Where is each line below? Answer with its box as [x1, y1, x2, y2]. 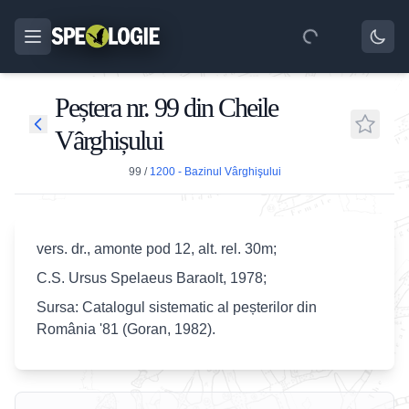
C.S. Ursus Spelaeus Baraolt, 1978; [37, 270, 267, 286]
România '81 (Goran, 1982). [37, 321, 215, 337]
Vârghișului [55, 125, 163, 155]
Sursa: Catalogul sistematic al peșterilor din [37, 299, 317, 315]
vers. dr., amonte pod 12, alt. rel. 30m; [37, 241, 277, 257]
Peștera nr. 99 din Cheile [55, 92, 278, 122]
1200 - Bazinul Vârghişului [149, 165, 281, 178]
